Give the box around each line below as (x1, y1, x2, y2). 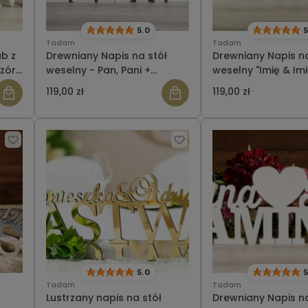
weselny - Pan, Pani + (46, 63, 151, 78)
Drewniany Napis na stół (46, 49, 167, 63)
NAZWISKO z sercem (46, 78, 146, 92)
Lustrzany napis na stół (46, 291, 162, 305)
